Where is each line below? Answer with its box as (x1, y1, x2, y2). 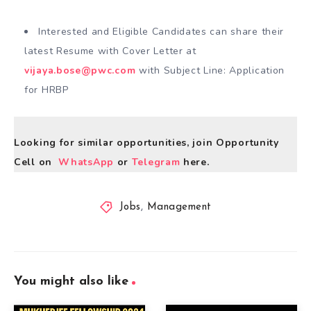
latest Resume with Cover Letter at (24, 44, 196, 58)
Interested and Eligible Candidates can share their (38, 24, 285, 38)
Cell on (14, 155, 59, 169)
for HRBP (24, 83, 69, 96)
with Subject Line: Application (135, 63, 285, 77)
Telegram (131, 155, 184, 169)
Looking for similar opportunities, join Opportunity (14, 135, 279, 149)
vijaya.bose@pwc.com (24, 63, 136, 77)
